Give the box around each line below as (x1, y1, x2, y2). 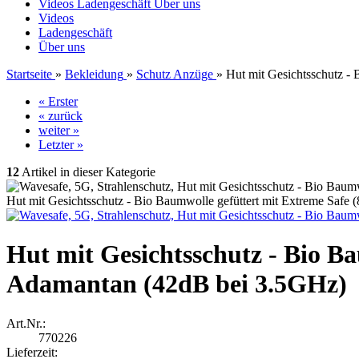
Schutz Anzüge (136, 67, 213, 81)
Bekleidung (65, 67, 123, 81)
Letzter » (38, 138, 83, 151)
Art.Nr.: (6, 316, 46, 330)
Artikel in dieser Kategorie (19, 165, 155, 179)
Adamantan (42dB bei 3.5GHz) (6, 269, 347, 299)
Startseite (6, 67, 52, 81)
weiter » (38, 123, 79, 137)
